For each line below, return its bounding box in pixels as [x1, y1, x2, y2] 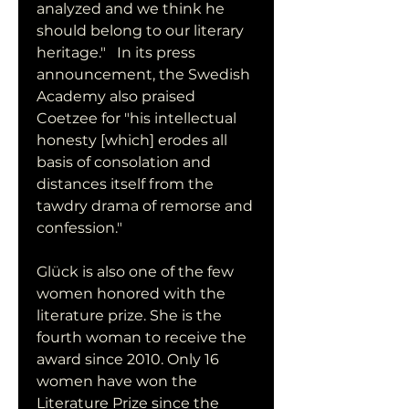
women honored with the [37, 285, 225, 302]
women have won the [37, 372, 197, 390]
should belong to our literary [37, 22, 244, 39]
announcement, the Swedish [37, 66, 250, 83]
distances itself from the [37, 175, 214, 193]
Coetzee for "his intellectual [37, 110, 236, 127]
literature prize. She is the [37, 307, 222, 324]
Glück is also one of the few [37, 263, 234, 280]
